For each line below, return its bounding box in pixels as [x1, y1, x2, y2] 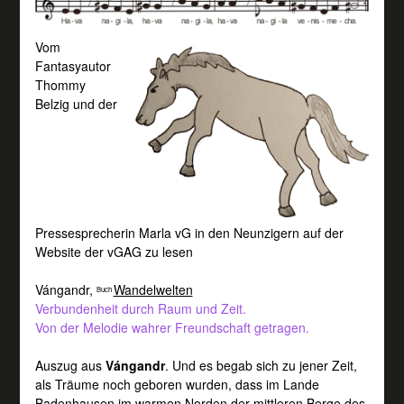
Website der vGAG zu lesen [34, 242, 193, 261]
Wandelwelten [113, 280, 193, 298]
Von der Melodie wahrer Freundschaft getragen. [34, 317, 309, 336]
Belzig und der [34, 94, 117, 113]
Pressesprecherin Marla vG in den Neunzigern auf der [34, 223, 344, 242]
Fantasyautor [34, 56, 111, 75]
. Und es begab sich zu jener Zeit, [164, 355, 357, 374]
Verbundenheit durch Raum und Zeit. [34, 298, 246, 317]
